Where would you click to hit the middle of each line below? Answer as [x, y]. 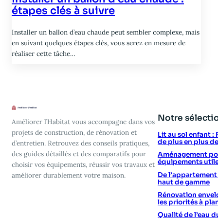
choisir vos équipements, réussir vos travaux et [83, 165]
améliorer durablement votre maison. [69, 175]
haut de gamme [184, 182]
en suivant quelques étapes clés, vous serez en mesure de [99, 43]
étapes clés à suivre [63, 11]
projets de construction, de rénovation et [74, 133]
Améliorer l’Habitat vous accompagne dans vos [83, 122]
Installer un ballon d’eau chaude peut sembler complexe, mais [106, 32]
